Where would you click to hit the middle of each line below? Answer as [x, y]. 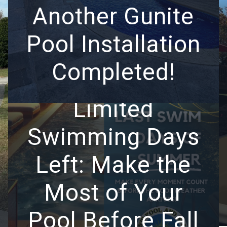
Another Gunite [113, 16]
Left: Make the [113, 165]
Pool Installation [113, 44]
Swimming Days [113, 137]
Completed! [113, 72]
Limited [113, 109]
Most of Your [113, 193]
